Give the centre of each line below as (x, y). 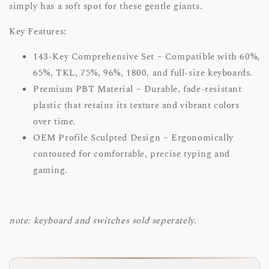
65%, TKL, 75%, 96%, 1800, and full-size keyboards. (146, 73)
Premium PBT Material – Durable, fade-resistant (138, 89)
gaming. (53, 170)
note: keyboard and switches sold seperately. (103, 220)
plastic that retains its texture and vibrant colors (136, 105)
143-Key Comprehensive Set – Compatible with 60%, (147, 56)
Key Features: (38, 31)
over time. (58, 121)
